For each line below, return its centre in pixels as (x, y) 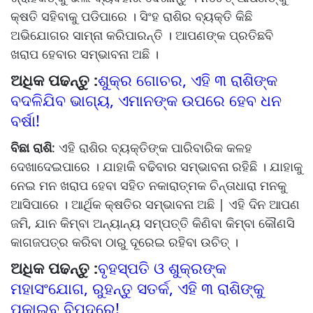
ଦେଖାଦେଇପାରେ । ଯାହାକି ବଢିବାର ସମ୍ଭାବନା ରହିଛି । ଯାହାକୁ (156, 167)
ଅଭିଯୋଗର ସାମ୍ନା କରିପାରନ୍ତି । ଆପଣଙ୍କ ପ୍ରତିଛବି (142, 35)
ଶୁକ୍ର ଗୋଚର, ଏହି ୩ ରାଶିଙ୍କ (188, 80)
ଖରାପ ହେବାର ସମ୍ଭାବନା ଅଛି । (85, 54)
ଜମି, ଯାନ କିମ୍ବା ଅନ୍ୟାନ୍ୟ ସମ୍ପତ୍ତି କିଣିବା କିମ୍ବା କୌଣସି (153, 223)
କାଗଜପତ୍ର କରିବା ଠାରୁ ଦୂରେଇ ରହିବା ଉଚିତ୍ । (124, 242)
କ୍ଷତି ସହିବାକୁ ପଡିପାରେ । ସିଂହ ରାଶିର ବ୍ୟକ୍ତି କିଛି (131, 16)
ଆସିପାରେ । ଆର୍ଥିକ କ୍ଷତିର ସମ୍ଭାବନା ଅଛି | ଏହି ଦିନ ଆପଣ (155, 204)
